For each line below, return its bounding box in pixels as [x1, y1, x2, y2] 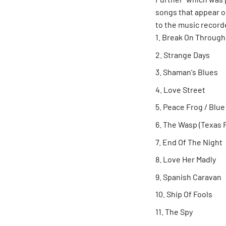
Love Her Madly [163, 154, 216, 164]
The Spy [165, 206, 193, 216]
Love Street [163, 84, 205, 94]
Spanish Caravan [163, 172, 221, 182]
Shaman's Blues [163, 67, 218, 77]
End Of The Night [162, 137, 222, 147]
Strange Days [163, 49, 210, 60]
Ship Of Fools [166, 189, 212, 199]
